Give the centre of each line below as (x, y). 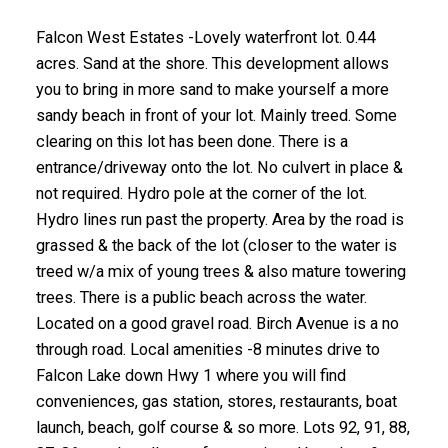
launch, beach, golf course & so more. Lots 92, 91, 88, (222, 427)
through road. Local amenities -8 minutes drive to (207, 349)
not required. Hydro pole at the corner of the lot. (201, 193)
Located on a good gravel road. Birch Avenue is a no (217, 323)
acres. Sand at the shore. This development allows (212, 63)
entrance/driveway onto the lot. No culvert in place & (219, 167)
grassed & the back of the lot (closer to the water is (216, 245)
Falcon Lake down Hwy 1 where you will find (190, 375)
